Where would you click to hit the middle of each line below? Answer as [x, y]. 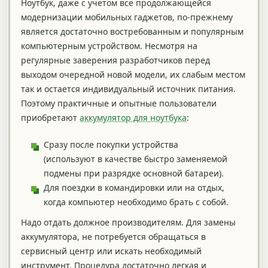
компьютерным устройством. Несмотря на [109, 46]
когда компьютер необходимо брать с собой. [136, 202]
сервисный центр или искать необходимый [111, 251]
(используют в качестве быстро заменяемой [135, 159]
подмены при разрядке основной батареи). [134, 173]
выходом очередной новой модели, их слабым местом [133, 75]
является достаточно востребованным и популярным [132, 32]
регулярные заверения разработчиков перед [115, 60]
